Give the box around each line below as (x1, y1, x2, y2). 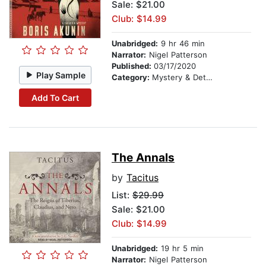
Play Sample (36, 69, 86, 80)
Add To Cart (31, 92, 79, 103)
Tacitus (126, 172, 159, 184)
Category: (112, 72, 152, 83)
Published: (112, 61, 154, 71)
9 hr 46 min (158, 39, 205, 49)
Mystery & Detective (152, 72, 206, 83)
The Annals (112, 151, 175, 165)
